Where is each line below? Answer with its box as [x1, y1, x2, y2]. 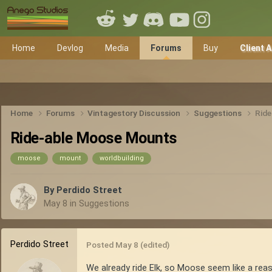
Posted [86, 240, 115, 250]
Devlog [57, 43, 83, 53]
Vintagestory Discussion [87, 107, 183, 118]
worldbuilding [100, 154, 144, 162]
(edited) [140, 240, 169, 250]
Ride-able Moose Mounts [10, 129, 177, 147]
